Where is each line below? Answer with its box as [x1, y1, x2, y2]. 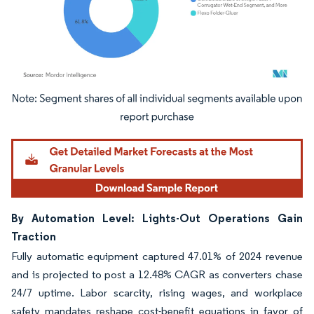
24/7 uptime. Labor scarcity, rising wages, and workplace [11, 285, 303, 299]
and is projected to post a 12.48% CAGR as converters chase [11, 267, 303, 281]
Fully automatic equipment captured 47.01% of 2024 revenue [11, 249, 303, 263]
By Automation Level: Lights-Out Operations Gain [11, 210, 303, 225]
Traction [11, 228, 56, 243]
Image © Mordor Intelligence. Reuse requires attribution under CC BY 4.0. [18, 95, 280, 107]
